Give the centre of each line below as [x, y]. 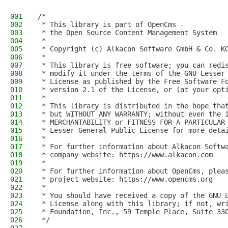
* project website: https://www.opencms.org [125, 179]
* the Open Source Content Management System [127, 33]
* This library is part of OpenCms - [111, 24]
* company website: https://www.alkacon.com [125, 155]
